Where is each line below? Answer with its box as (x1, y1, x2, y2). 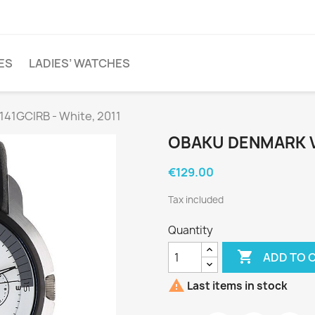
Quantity (168, 223, 213, 238)
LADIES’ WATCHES (29, 56, 130, 71)
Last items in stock (185, 278, 288, 294)
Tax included (168, 193, 224, 206)
